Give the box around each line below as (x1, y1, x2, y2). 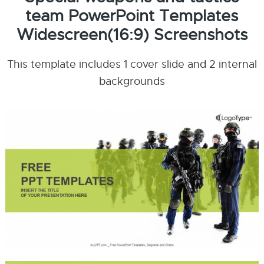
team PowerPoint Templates (25, 6, 239, 26)
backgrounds (98, 75, 165, 88)
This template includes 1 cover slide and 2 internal (6, 58, 257, 71)
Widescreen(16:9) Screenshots (16, 25, 247, 45)
